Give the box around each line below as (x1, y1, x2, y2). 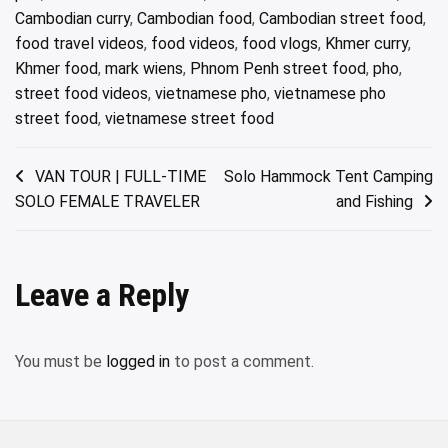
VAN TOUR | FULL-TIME (35, 167, 206, 186)
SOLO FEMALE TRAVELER (15, 192, 200, 211)
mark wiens (105, 59, 183, 78)
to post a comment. (170, 352, 314, 371)
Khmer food (15, 59, 98, 78)
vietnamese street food (105, 109, 274, 128)
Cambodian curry (15, 9, 130, 28)
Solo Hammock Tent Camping (224, 167, 433, 186)
